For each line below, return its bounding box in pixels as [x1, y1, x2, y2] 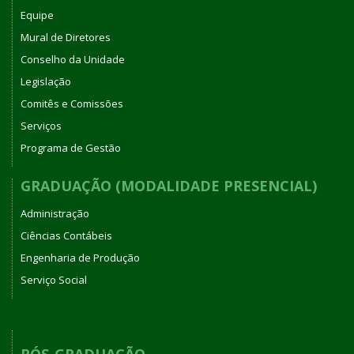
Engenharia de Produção [21, 250, 140, 265]
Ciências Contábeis [21, 228, 112, 243]
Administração [21, 205, 89, 220]
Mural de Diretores [21, 30, 111, 45]
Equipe [21, 8, 54, 23]
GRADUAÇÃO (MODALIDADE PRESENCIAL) [21, 176, 317, 196]
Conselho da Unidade [21, 52, 125, 67]
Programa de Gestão [21, 141, 121, 156]
